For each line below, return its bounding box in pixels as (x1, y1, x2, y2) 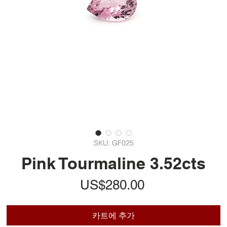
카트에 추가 (92, 210, 135, 221)
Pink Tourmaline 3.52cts (21, 154, 206, 173)
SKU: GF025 (93, 138, 134, 148)
